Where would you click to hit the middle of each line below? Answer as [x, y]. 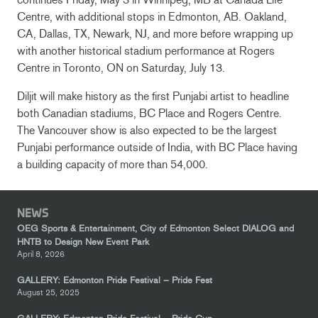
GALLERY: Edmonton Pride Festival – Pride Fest [115, 280]
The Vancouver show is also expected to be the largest [147, 130]
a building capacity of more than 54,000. [113, 164]
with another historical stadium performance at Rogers [146, 50]
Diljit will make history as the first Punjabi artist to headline [153, 96]
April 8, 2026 [41, 254]
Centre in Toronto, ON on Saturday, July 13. [121, 67]
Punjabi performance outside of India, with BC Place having [157, 147]
